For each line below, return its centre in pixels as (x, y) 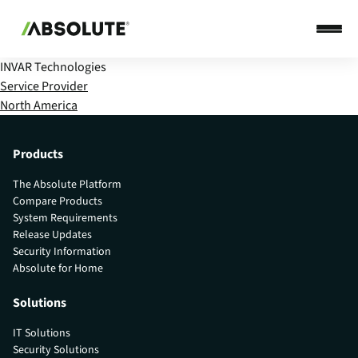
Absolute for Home (58, 269)
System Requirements (65, 219)
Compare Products (58, 202)
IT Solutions (42, 334)
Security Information (62, 252)
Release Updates (52, 235)
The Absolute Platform (67, 185)
